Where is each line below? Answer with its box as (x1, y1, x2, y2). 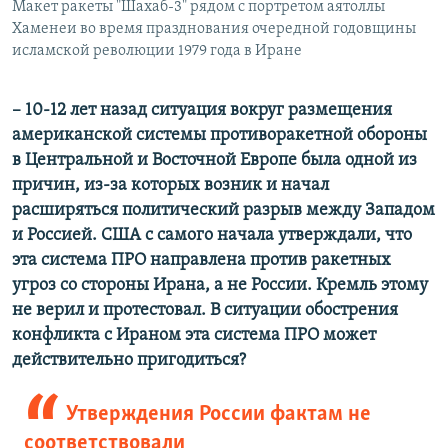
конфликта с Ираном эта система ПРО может (12, 325, 376, 345)
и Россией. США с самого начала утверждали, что (12, 225, 412, 245)
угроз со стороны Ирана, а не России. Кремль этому (12, 275, 428, 295)
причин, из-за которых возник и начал (12, 175, 329, 195)
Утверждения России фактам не (65, 402, 371, 426)
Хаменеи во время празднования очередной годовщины (12, 20, 416, 37)
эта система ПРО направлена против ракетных (12, 250, 391, 270)
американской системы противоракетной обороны (12, 125, 427, 145)
